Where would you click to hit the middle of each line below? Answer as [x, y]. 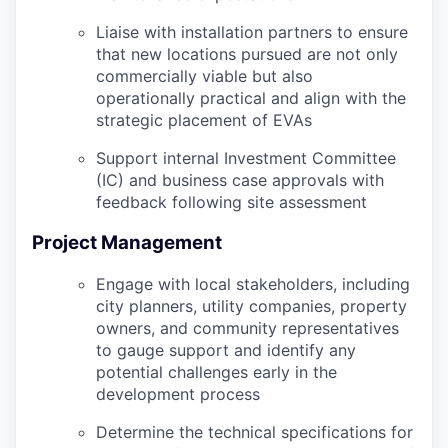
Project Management [127, 243]
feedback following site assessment [231, 202]
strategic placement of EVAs [204, 120]
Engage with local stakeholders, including [253, 283]
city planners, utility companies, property [251, 305]
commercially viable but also [204, 76]
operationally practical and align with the [251, 98]
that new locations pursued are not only [247, 54]
